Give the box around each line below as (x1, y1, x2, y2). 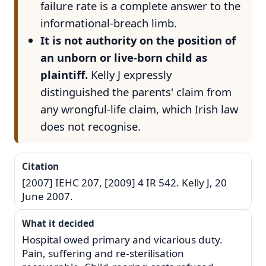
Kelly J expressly (87, 66, 172, 82)
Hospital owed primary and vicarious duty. (22, 232, 223, 246)
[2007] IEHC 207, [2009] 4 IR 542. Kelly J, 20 (22, 175, 227, 189)
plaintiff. (40, 66, 88, 82)
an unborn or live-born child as (40, 49, 207, 65)
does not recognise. (40, 118, 141, 134)
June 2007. (22, 189, 73, 203)
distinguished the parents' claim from (40, 84, 232, 99)
